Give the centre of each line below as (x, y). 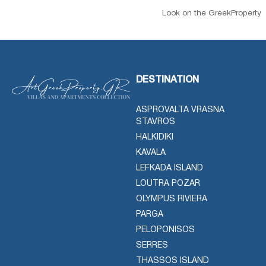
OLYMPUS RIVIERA (172, 199)
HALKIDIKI (155, 138)
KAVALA (151, 153)
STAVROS (156, 122)
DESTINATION (167, 80)
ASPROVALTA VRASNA (180, 110)
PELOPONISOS (165, 230)
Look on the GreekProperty (212, 14)
